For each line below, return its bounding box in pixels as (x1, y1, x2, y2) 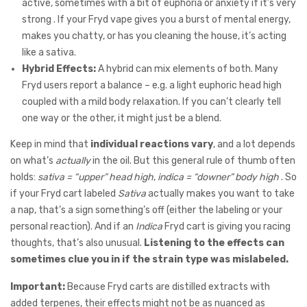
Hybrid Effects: (22, 62, 96, 75)
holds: (10, 171, 38, 183)
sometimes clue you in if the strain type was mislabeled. (10, 253, 288, 265)
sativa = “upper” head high (38, 171, 153, 183)
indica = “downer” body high (158, 171, 279, 183)
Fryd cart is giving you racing (162, 220, 291, 232)
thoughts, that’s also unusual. (10, 236, 144, 249)
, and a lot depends (213, 138, 295, 150)
